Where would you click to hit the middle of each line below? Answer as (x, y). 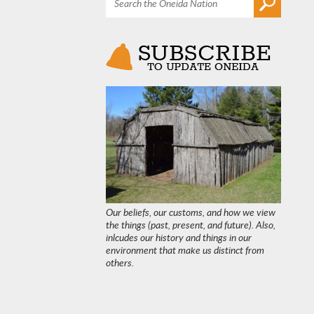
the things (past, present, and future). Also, (190, 224)
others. (120, 262)
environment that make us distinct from (185, 250)
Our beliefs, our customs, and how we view (190, 212)
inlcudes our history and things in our (178, 237)
